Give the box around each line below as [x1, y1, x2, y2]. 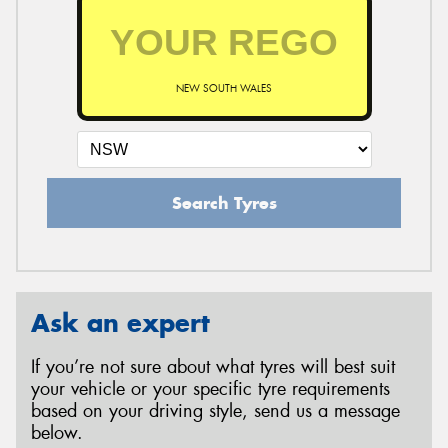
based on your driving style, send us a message [31, 399, 400, 424]
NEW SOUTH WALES [176, 81, 272, 95]
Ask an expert [31, 306, 210, 339]
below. [31, 421, 83, 446]
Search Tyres [171, 191, 277, 214]
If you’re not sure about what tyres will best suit [31, 355, 395, 380]
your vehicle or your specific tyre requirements [31, 377, 390, 402]
